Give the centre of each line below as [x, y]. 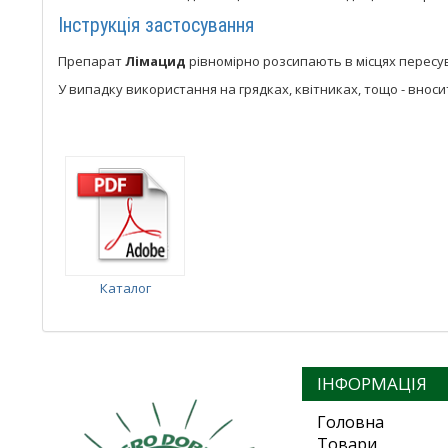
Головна [350, 422]
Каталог [125, 288]
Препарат [91, 61]
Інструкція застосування [156, 25]
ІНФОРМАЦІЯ [372, 383]
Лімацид [155, 61]
